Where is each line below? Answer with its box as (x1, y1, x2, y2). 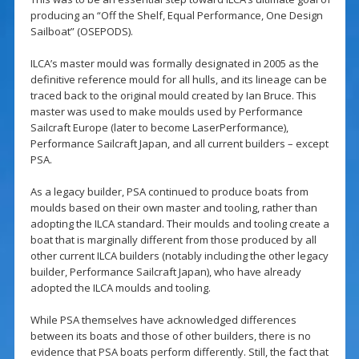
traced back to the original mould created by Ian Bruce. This (30, 88, 317, 103)
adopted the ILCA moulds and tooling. (30, 280, 211, 296)
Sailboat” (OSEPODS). (30, 24, 133, 39)
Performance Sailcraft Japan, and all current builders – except (30, 136, 329, 151)
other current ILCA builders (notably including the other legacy (30, 248, 329, 264)
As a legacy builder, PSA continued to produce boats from (30, 184, 309, 200)
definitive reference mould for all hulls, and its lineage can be (30, 72, 327, 87)
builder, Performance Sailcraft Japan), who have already (30, 264, 301, 280)
